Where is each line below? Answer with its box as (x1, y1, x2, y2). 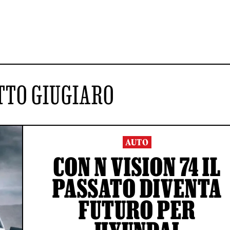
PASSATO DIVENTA (52, 174, 222, 202)
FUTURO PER (78, 196, 196, 224)
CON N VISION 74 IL (53, 152, 221, 181)
